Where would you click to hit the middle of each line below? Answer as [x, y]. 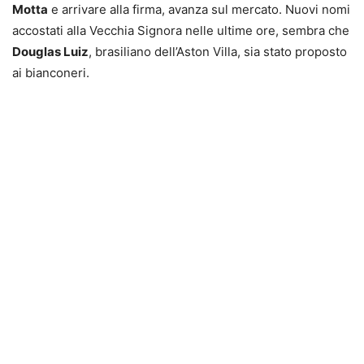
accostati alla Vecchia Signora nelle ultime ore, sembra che [181, 30]
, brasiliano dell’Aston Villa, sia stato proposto [218, 51]
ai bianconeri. [51, 72]
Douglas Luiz [50, 51]
